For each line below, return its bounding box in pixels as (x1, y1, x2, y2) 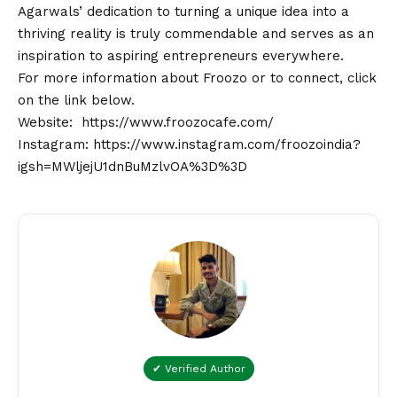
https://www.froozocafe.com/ (82, 113, 274, 130)
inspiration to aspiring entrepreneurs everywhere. (18, 47, 344, 64)
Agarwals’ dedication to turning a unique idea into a (18, 3, 349, 19)
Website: (18, 113, 82, 130)
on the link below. (18, 91, 135, 108)
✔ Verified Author (152, 362, 245, 375)
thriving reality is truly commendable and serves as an (18, 25, 374, 42)
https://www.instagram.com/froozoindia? (93, 136, 361, 152)
